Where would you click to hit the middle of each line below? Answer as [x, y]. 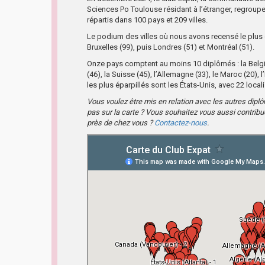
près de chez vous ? [121, 122]
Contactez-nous [181, 122]
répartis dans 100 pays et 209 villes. [147, 20]
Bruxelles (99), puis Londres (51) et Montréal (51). [171, 47]
